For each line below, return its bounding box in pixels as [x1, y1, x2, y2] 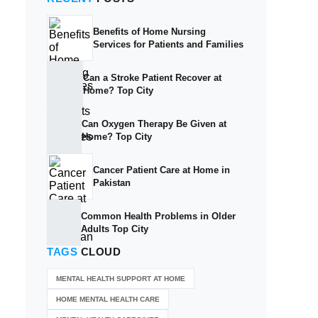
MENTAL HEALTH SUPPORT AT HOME [56, 275, 185, 283]
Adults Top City [81, 223, 149, 234]
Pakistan [93, 177, 131, 188]
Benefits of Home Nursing [93, 26, 206, 37]
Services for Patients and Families [93, 38, 243, 50]
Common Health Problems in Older [81, 210, 236, 221]
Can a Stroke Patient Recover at [82, 72, 221, 83]
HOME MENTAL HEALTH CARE [56, 295, 160, 303]
